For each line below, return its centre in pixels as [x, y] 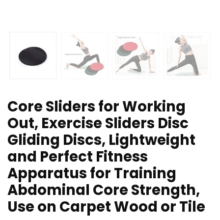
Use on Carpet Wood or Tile [106, 207]
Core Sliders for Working [96, 107]
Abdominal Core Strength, [104, 190]
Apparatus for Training [92, 174]
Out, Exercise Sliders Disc [98, 124]
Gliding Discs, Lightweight [101, 140]
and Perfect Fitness [78, 157]
